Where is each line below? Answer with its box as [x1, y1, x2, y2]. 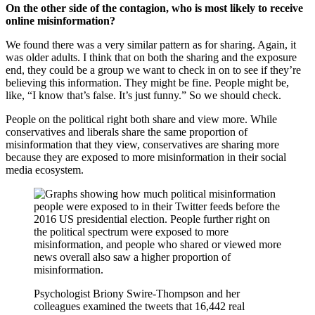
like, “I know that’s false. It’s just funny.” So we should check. [6, 89, 281, 102]
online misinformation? [6, 15, 115, 27]
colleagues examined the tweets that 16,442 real [34, 300, 245, 313]
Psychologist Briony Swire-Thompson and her [34, 288, 240, 300]
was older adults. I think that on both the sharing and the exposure [6, 51, 297, 64]
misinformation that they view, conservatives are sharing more [6, 139, 279, 151]
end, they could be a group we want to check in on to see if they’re [6, 64, 301, 77]
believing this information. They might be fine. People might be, [6, 77, 289, 89]
